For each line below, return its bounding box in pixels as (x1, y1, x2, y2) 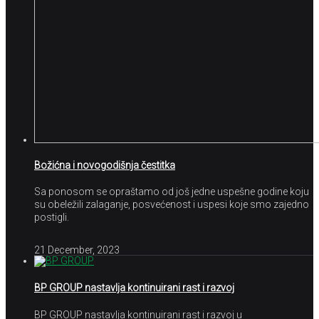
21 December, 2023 (34, 244, 120, 256)
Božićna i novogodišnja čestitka (34, 159, 175, 171)
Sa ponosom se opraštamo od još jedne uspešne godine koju (34, 186, 309, 198)
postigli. (34, 211, 69, 224)
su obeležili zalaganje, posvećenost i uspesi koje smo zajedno (34, 199, 309, 211)
